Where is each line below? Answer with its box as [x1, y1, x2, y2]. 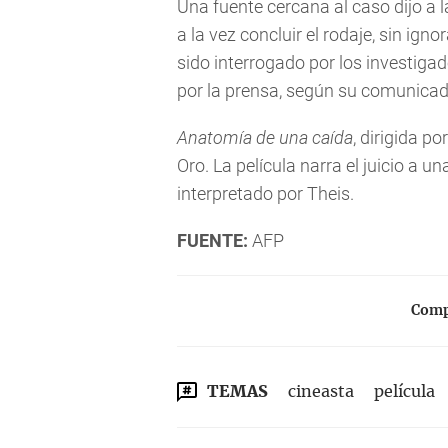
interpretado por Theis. [177, 182, 354, 204]
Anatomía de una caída [177, 126, 353, 148]
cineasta [288, 384, 354, 400]
